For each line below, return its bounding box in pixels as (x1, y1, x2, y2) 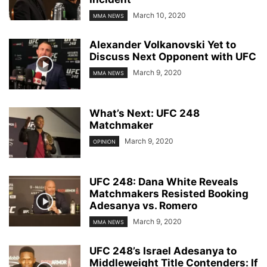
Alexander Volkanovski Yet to (89, 39, 236, 51)
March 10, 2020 (133, 11, 186, 20)
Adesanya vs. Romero (89, 200, 197, 212)
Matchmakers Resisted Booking (89, 188, 249, 200)
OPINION (93, 138, 116, 145)
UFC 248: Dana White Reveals (89, 176, 238, 188)
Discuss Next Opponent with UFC (89, 51, 256, 63)
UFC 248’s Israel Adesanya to (89, 245, 237, 257)
